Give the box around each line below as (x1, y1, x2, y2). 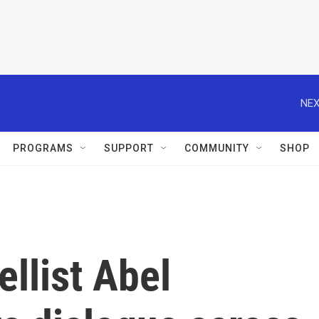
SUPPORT (104, 142, 154, 154)
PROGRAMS (13, 142, 73, 154)
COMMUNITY (184, 142, 249, 154)
